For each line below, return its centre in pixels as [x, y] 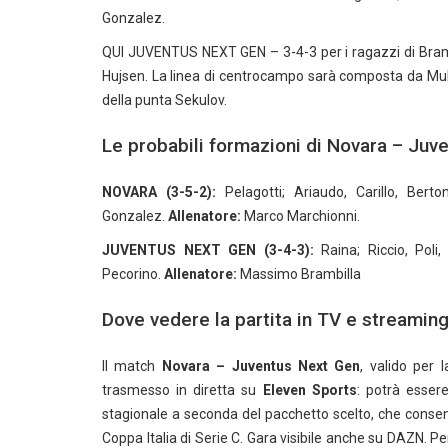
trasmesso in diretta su [182, 390]
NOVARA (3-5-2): [159, 192]
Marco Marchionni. [300, 216]
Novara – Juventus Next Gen [261, 366]
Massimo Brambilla [299, 274]
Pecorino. [133, 274]
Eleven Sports [309, 390]
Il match [132, 366]
